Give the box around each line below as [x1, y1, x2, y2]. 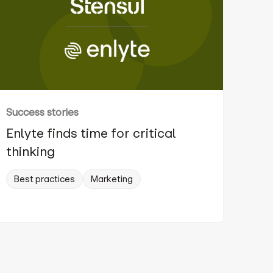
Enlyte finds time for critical [6, 126, 176, 142]
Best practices [14, 174, 75, 185]
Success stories [6, 106, 79, 119]
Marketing [91, 174, 133, 185]
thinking [6, 144, 55, 160]
